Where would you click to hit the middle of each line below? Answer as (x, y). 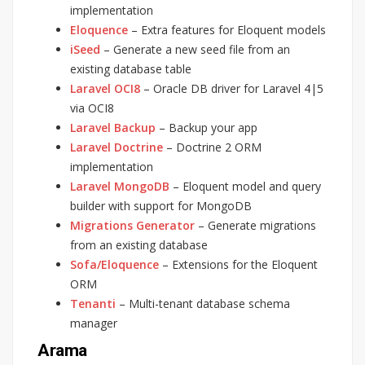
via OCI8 (92, 108)
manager (94, 323)
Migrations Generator (132, 225)
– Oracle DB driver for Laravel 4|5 (232, 88)
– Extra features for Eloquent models (227, 29)
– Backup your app (207, 127)
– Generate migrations (255, 225)
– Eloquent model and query (245, 186)
